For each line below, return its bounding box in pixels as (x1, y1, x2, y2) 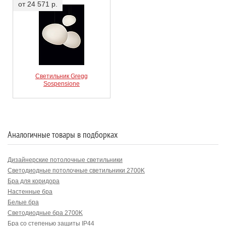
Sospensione (43, 80, 80, 87)
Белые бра (8, 199, 39, 206)
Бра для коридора (8, 178, 60, 185)
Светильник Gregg (35, 73, 88, 80)
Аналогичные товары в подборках (8, 129, 118, 140)
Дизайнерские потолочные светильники (8, 156, 123, 163)
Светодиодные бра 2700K (8, 209, 83, 216)
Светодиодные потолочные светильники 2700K (8, 167, 145, 174)
